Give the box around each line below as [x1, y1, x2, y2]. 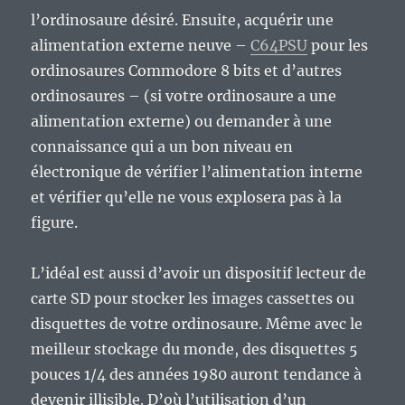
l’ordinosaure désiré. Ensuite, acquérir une [31, 11, 334, 30]
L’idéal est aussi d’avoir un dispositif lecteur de [31, 264, 367, 283]
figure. [31, 213, 79, 232]
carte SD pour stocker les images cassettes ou [31, 289, 355, 308]
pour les [307, 36, 369, 55]
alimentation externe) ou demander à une [31, 112, 333, 131]
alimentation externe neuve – [31, 36, 251, 55]
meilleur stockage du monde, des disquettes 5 [31, 340, 359, 359]
